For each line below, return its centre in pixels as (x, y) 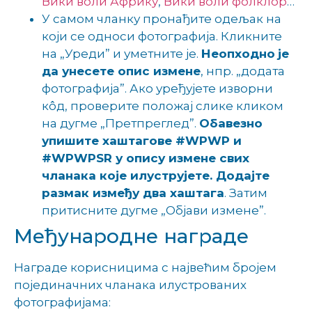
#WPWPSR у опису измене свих (146, 158)
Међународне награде (131, 236)
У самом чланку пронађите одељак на (162, 19)
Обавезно (231, 124)
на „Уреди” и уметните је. (122, 54)
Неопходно (238, 54)
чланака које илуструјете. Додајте (156, 176)
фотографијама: (62, 303)
